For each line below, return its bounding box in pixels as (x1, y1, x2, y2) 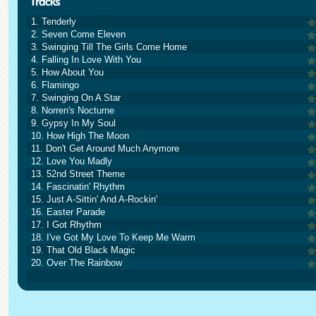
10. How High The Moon (31, 130, 129, 141)
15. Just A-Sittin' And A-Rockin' (31, 194, 157, 205)
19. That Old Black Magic (31, 245, 135, 255)
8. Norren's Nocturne (31, 105, 114, 116)
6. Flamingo (31, 80, 79, 90)
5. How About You (31, 67, 104, 78)
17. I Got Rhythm (31, 219, 102, 230)
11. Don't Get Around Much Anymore (31, 143, 179, 154)
